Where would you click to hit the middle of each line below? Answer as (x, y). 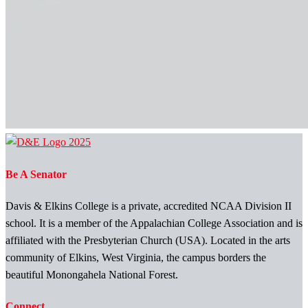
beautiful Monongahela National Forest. (92, 274)
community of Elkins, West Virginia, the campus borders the (136, 257)
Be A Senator (36, 174)
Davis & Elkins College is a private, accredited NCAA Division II (148, 206)
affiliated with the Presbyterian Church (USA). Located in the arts (148, 240)
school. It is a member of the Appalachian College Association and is (154, 223)
